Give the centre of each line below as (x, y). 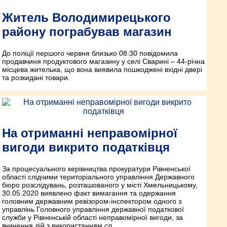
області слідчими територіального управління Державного (98, 177)
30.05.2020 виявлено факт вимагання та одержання (89, 193)
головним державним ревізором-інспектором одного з (92, 201)
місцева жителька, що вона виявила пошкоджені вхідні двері (102, 69)
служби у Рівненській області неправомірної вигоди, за (92, 217)
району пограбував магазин (87, 31)
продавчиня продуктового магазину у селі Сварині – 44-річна (103, 61)
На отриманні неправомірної (90, 133)
